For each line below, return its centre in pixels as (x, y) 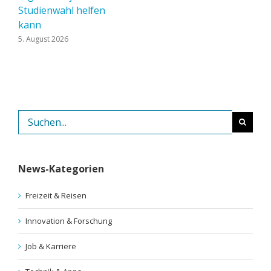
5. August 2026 (43, 39)
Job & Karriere (51, 246)
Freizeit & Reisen (56, 195)
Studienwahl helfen (62, 11)
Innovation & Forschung (69, 220)
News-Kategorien (61, 169)
